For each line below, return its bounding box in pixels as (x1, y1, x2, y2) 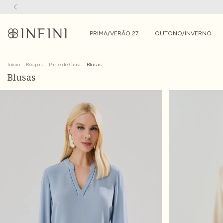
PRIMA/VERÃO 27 (90, 30, 138, 37)
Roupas (26, 61, 43, 68)
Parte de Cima (49, 61, 81, 68)
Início (7, 61, 20, 68)
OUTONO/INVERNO (155, 30, 212, 37)
